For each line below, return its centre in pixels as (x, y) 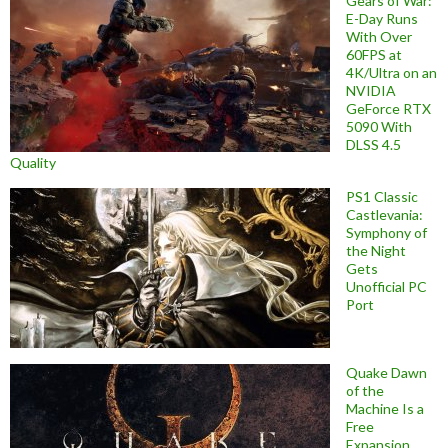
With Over (379, 36)
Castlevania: (384, 214)
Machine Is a (385, 408)
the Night (376, 250)
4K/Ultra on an (391, 72)
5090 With (379, 126)
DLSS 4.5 (373, 144)
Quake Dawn (386, 372)
